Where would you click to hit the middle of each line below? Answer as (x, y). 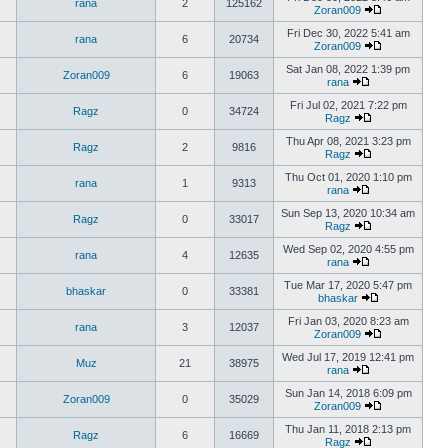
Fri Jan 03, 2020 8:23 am (348, 321)
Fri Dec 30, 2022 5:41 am (348, 33)
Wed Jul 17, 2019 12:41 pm (348, 357)
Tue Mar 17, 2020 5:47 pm (348, 285)
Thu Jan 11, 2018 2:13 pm (348, 429)
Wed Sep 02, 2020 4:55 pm (348, 249)
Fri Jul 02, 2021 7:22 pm (348, 105)
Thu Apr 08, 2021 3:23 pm (348, 141)
